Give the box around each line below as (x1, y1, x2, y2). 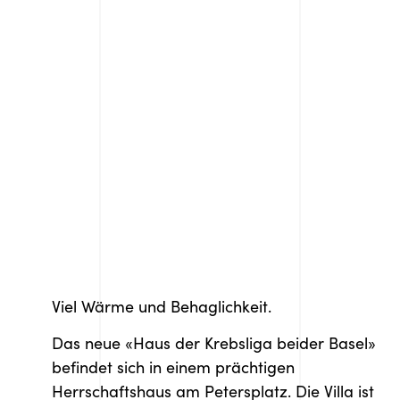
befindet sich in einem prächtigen (52, 355, 295, 379)
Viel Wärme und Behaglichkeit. (52, 295, 271, 317)
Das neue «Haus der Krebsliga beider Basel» (52, 331, 376, 354)
